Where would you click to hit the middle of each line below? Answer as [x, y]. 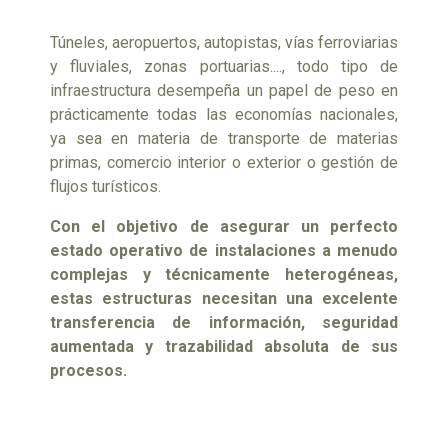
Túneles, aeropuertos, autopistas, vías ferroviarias [224, 42]
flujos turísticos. [105, 186]
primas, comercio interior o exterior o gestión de [224, 162]
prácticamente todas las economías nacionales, [224, 114]
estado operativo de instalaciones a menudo [224, 250]
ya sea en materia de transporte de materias [224, 138]
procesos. [88, 370]
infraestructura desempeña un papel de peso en [224, 90]
